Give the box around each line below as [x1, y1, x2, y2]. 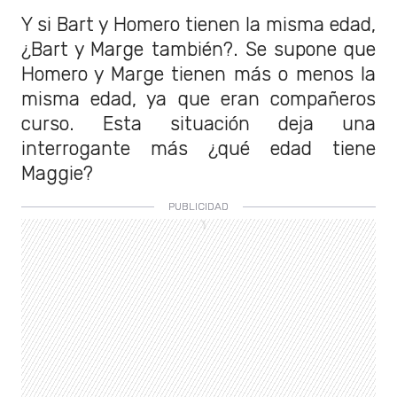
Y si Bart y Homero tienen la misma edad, [21, 12, 376, 35]
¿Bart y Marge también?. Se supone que [21, 37, 376, 60]
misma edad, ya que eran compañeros [21, 87, 376, 110]
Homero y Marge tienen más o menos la [21, 62, 376, 85]
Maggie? [21, 161, 93, 184]
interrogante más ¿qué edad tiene [21, 136, 376, 160]
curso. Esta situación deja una [21, 112, 376, 135]
